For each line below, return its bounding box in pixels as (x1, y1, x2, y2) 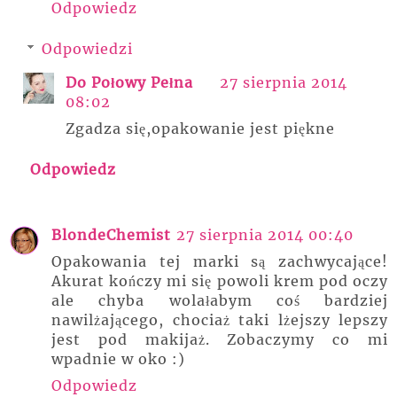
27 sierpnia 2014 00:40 (176, 226, 354, 245)
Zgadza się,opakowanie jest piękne (66, 120, 335, 138)
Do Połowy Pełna (66, 74, 193, 92)
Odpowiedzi (41, 40, 133, 58)
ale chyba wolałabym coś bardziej (51, 292, 388, 310)
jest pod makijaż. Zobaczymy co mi (51, 331, 388, 349)
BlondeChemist (51, 226, 171, 245)
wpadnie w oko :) (51, 350, 185, 369)
